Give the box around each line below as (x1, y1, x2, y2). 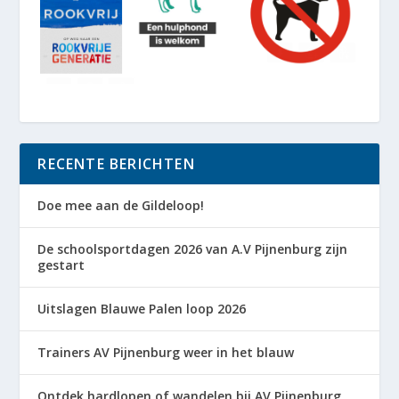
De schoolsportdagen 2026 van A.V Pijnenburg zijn (37, 240, 348, 257)
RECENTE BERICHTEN (37, 153, 195, 174)
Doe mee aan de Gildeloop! (37, 196, 205, 214)
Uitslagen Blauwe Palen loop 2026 (37, 299, 247, 317)
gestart (37, 256, 85, 273)
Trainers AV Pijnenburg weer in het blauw (37, 343, 295, 361)
